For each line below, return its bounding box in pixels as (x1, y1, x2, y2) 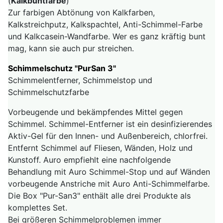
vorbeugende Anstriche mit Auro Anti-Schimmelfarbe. (8, 179, 210, 189)
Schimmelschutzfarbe (8, 87, 89, 98)
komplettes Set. (8, 203, 67, 213)
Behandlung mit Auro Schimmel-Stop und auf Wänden (8, 167, 210, 177)
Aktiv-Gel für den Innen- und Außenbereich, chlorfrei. (8, 131, 208, 141)
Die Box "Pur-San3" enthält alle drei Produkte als (8, 191, 191, 201)
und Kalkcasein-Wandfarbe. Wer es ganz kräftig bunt (8, 31, 206, 42)
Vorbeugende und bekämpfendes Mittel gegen (8, 107, 183, 117)
